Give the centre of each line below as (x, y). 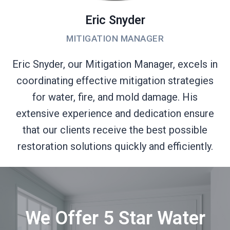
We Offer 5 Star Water (115, 218)
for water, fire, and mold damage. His (115, 97)
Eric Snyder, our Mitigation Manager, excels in (115, 64)
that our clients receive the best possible (115, 130)
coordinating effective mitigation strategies (115, 80)
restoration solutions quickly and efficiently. (115, 146)
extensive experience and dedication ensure (115, 113)
